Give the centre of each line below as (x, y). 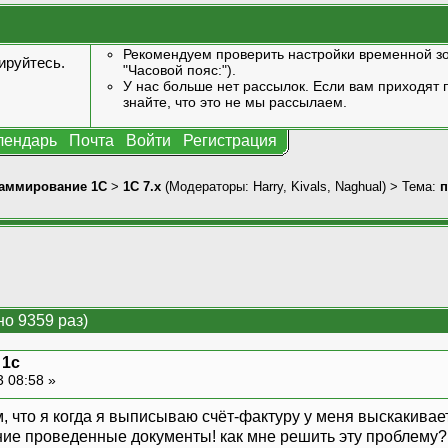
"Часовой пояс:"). (179, 70)
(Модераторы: (207, 186)
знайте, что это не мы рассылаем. (234, 102)
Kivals (309, 186)
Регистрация (230, 140)
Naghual (358, 186)
